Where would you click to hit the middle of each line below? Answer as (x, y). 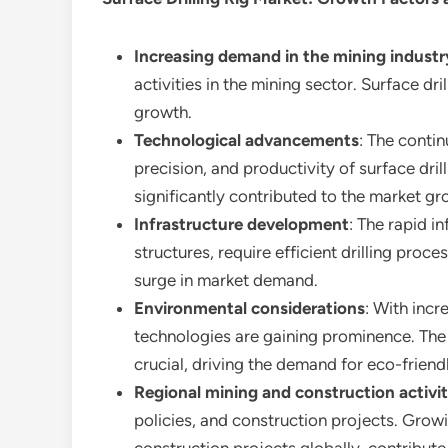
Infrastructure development (241, 224)
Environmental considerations (249, 308)
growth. (163, 112)
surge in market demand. (226, 280)
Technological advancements (246, 140)
